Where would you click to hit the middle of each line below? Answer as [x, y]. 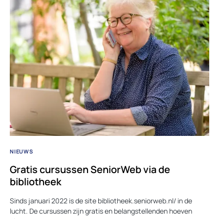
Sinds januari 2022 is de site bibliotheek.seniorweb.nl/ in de [101, 201]
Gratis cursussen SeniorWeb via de [90, 170]
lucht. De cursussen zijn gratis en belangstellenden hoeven [101, 211]
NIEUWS [22, 152]
